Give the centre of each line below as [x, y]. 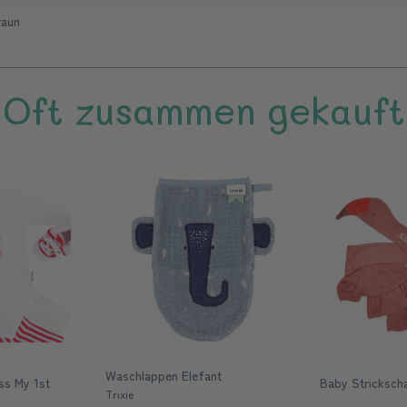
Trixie [119, 394]
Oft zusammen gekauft [203, 110]
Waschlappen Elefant [164, 375]
